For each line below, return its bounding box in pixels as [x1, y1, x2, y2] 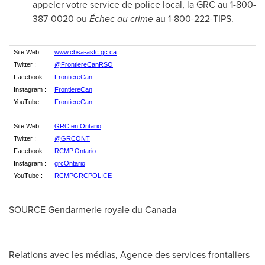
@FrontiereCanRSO [54, 61, 113, 68]
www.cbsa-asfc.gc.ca [54, 49, 117, 56]
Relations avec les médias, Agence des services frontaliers [9, 248, 250, 261]
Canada [145, 203, 176, 216]
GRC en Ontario [54, 122, 101, 130]
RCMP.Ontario [54, 147, 96, 154]
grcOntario [54, 160, 85, 167]
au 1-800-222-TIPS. [153, 12, 234, 25]
